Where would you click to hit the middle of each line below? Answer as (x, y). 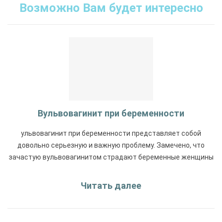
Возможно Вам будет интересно (111, 8)
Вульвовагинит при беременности (111, 113)
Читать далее (111, 185)
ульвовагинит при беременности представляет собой (111, 133)
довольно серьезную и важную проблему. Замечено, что (111, 145)
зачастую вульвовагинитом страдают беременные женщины (111, 157)
